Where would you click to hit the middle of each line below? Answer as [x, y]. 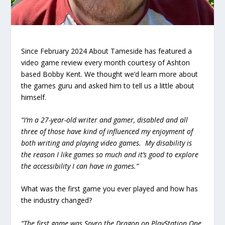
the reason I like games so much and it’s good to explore [110, 154]
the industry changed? [57, 200]
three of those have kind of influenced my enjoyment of [107, 131]
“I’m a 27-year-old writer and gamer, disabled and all [105, 120]
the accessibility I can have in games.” [80, 166]
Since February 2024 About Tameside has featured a [107, 51]
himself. [34, 97]
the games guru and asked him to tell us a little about [108, 85]
